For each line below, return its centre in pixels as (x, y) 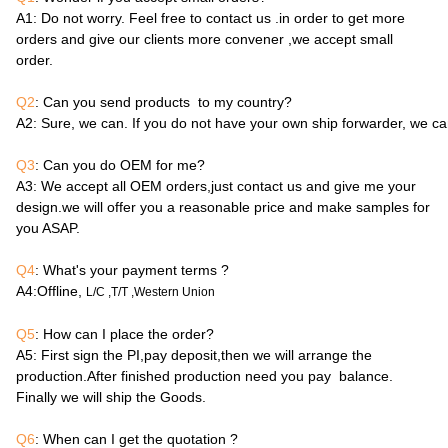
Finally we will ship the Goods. (111, 397)
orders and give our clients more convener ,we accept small (204, 39)
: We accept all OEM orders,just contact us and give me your (224, 186)
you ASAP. (48, 228)
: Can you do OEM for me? (120, 165)
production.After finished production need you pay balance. (204, 376)
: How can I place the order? (124, 334)
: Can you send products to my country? (165, 102)
